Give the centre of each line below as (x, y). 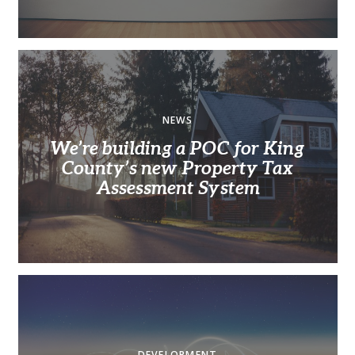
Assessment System (177, 188)
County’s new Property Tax (177, 168)
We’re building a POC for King (177, 149)
